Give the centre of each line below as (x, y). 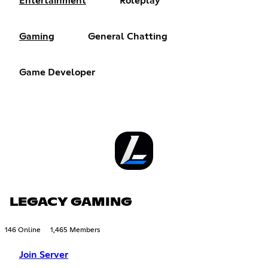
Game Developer (57, 72)
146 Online (23, 230)
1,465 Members (75, 230)
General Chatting (128, 36)
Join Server (44, 255)
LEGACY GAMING (71, 202)
